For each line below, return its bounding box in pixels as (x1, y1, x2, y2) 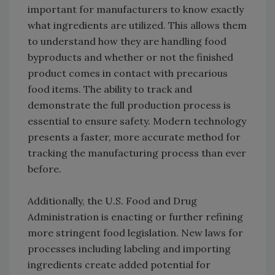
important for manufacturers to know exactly (28, 3, 244, 16)
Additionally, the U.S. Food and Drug (28, 195, 197, 207)
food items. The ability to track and (28, 83, 192, 96)
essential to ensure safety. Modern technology (28, 115, 246, 128)
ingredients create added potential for (28, 258, 211, 271)
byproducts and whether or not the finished (28, 51, 233, 64)
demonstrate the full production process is (28, 99, 231, 112)
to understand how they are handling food (28, 35, 227, 48)
